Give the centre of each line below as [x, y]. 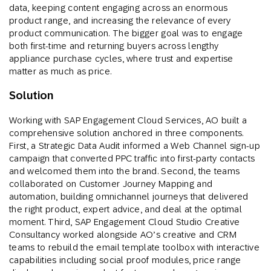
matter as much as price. [60, 71]
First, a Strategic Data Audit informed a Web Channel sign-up [135, 146]
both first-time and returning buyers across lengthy [114, 46]
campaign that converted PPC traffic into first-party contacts [132, 158]
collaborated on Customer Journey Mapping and [111, 184]
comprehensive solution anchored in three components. [126, 133]
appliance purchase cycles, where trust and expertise [121, 59]
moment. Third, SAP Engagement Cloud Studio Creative [125, 222]
